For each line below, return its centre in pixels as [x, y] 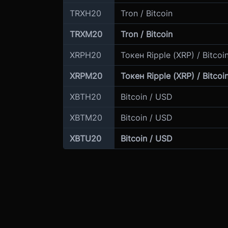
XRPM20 [86, 76]
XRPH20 [85, 55]
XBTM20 [86, 118]
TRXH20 [85, 13]
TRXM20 [86, 34]
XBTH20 [85, 97]
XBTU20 [85, 138]
